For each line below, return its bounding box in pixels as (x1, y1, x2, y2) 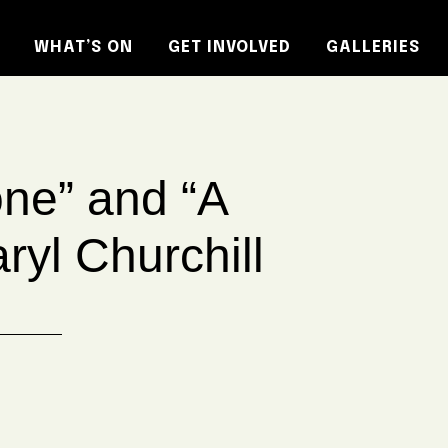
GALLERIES (326, 39, 420, 56)
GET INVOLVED (168, 39, 291, 56)
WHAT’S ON (34, 39, 133, 56)
